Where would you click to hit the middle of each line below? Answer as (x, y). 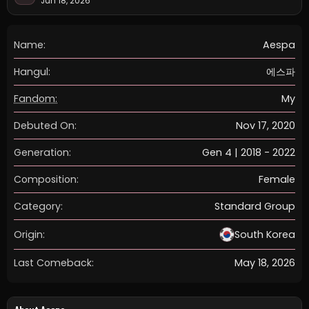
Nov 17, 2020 (266, 126)
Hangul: (32, 71)
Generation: (42, 152)
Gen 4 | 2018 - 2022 (249, 152)
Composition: (46, 179)
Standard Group (255, 206)
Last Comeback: (54, 262)
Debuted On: (45, 125)
